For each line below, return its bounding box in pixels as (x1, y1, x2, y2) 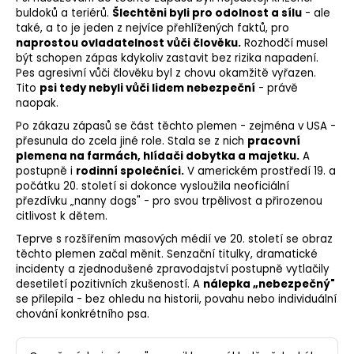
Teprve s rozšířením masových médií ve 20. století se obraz (16, 232, 333, 247)
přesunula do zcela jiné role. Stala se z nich (16, 134, 247, 149)
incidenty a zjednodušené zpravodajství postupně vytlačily (16, 262, 330, 277)
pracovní (247, 134, 300, 149)
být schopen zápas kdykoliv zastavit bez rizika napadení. (16, 51, 318, 66)
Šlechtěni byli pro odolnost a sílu (112, 6, 302, 21)
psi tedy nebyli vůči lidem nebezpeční (40, 81, 255, 96)
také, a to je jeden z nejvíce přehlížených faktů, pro (16, 21, 289, 36)
